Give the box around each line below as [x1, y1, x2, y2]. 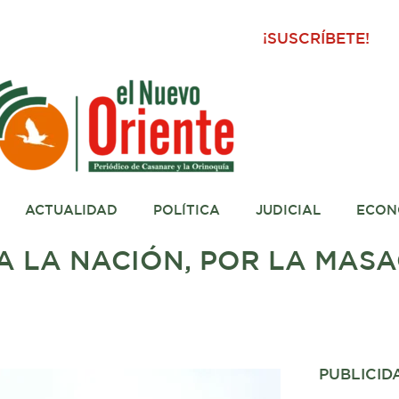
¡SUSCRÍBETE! [263, 33, 370, 46]
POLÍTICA [152, 205, 220, 216]
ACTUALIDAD [24, 205, 118, 216]
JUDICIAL [255, 205, 321, 216]
